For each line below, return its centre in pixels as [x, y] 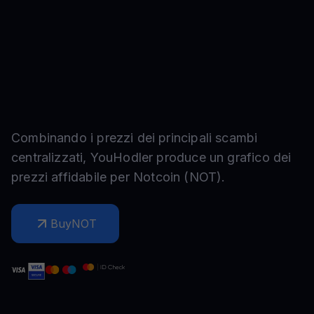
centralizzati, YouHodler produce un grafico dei [151, 157]
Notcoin [157, 177]
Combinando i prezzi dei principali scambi [135, 138]
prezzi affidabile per [72, 177]
